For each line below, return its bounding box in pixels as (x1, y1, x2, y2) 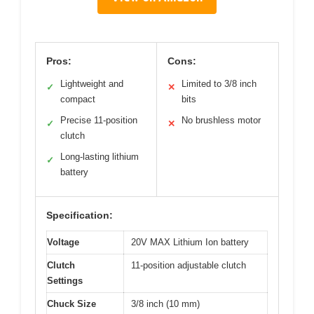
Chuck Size (47, 298, 96, 309)
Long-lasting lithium (60, 151, 139, 162)
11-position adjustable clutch (131, 259, 246, 271)
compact (60, 93, 95, 104)
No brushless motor (182, 114, 261, 125)
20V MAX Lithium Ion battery (131, 236, 249, 247)
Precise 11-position (60, 114, 137, 125)
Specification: (46, 209, 113, 221)
